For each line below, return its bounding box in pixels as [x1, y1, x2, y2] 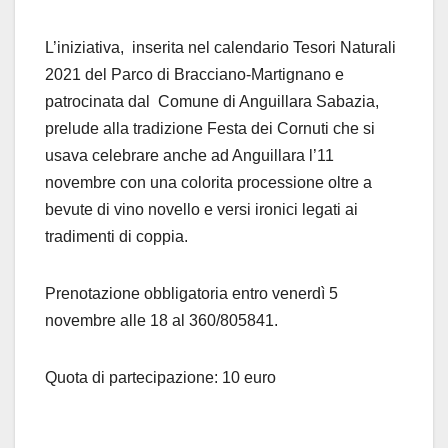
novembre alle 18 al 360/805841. [45, 312, 282, 330]
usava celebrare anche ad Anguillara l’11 [45, 147, 334, 165]
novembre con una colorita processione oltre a [45, 174, 372, 192]
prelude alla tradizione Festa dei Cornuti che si [45, 120, 375, 138]
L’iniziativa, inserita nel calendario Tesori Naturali [45, 39, 396, 57]
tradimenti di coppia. [45, 228, 192, 246]
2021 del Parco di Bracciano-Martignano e [45, 66, 344, 84]
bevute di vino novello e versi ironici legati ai [45, 201, 358, 219]
